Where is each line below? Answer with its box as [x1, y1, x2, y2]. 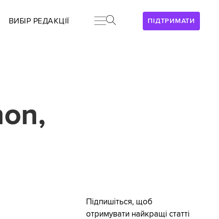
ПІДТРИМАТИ [148, 17, 195, 25]
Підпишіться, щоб [86, 197, 153, 207]
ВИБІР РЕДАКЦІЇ [8, 16, 69, 26]
